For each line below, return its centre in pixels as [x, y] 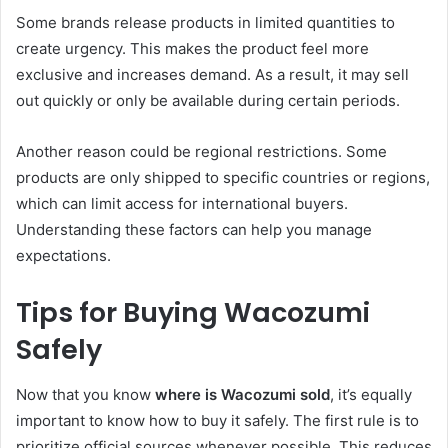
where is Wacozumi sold [242, 394]
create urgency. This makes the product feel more [192, 49]
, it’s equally [371, 394]
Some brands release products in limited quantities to [205, 23]
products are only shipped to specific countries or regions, [223, 178]
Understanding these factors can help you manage [194, 230]
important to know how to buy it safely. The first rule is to [217, 420]
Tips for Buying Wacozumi [193, 313]
